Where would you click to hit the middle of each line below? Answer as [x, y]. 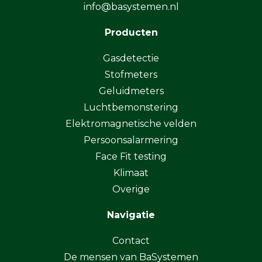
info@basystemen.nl [131, 7]
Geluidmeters [131, 91]
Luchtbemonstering [131, 108]
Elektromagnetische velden [131, 124]
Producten [131, 33]
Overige [131, 189]
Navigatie [131, 215]
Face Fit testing [131, 157]
